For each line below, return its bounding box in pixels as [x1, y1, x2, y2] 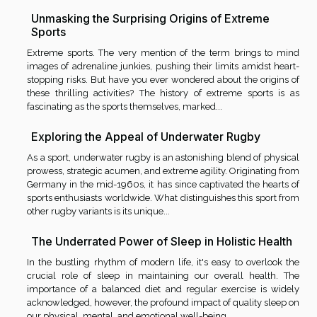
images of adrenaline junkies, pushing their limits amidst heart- [27, 61, 299, 72]
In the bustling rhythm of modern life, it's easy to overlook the [27, 256, 299, 267]
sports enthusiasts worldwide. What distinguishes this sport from [27, 192, 299, 203]
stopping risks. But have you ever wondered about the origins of [27, 74, 299, 86]
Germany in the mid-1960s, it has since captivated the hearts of [27, 178, 299, 190]
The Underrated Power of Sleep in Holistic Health [31, 234, 292, 248]
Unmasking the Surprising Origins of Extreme [31, 11, 270, 26]
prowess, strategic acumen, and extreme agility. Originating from [27, 165, 299, 176]
